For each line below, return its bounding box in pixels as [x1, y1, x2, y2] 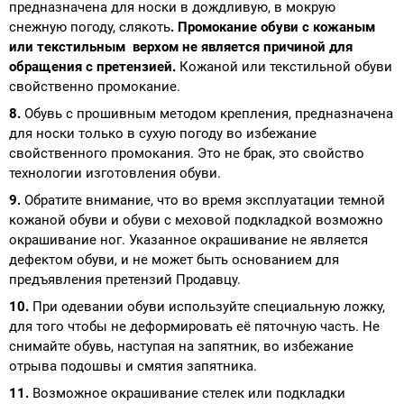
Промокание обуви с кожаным [178, 18, 375, 35]
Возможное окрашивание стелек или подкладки [32, 384, 345, 401]
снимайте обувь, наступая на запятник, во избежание [9, 337, 353, 354]
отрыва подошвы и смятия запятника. [9, 357, 257, 374]
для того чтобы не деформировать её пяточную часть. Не [9, 317, 380, 335]
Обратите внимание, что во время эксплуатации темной [24, 191, 385, 208]
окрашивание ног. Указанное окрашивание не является [9, 231, 368, 248]
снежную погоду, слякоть [9, 18, 170, 35]
